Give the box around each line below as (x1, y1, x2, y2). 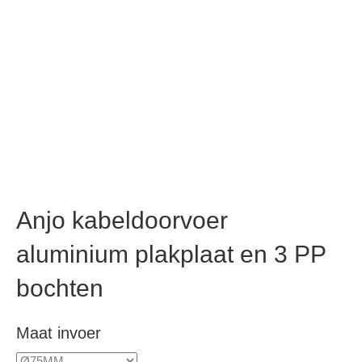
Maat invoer (16, 324, 101, 343)
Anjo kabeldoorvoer (16, 207, 228, 234)
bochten (16, 275, 103, 302)
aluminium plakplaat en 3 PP (16, 241, 326, 268)
